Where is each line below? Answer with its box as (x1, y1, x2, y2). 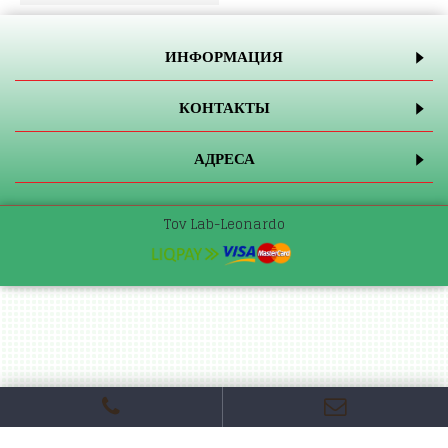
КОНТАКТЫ (178, 99, 270, 117)
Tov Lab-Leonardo (163, 213, 285, 236)
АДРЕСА (193, 150, 255, 168)
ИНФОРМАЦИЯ (165, 48, 283, 66)
